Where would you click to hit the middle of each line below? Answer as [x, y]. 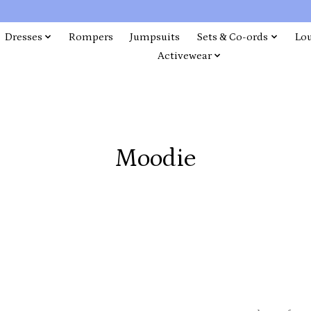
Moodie [155, 158]
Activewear [184, 56]
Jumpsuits [155, 37]
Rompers [91, 37]
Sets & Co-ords [233, 37]
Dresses [23, 37]
